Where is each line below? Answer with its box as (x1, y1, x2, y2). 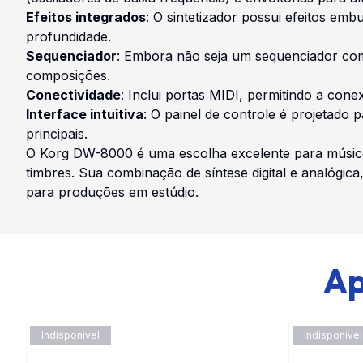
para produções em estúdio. (26, 183, 199, 200)
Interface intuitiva (26, 105, 143, 122)
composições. (26, 66, 110, 83)
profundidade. (26, 28, 111, 45)
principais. (26, 125, 88, 142)
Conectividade (26, 86, 121, 103)
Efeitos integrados (26, 8, 146, 25)
